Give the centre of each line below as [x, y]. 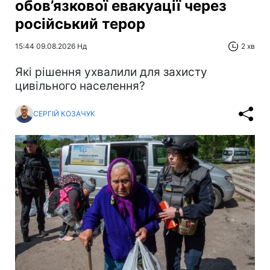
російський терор [80, 24]
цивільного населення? [80, 86]
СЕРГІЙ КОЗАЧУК [64, 114]
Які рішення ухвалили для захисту [111, 72]
